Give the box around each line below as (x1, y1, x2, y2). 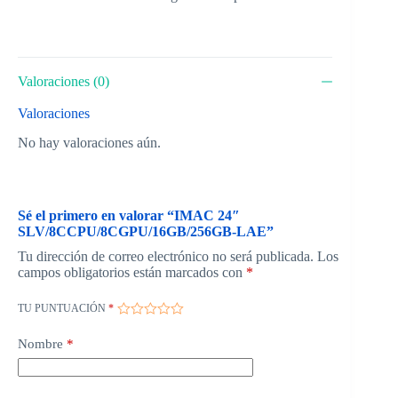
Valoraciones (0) (18, 74, 109, 90)
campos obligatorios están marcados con (18, 264, 246, 280)
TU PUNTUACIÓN (18, 301, 108, 314)
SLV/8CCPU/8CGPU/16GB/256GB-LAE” (18, 223, 274, 239)
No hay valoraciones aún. (18, 134, 161, 150)
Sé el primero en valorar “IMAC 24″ (18, 207, 240, 223)
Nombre (18, 336, 63, 351)
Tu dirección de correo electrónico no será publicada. (18, 248, 314, 264)
